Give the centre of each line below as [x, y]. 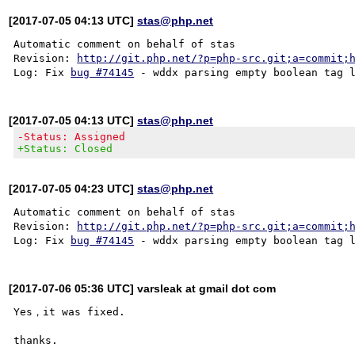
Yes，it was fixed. [70, 311]
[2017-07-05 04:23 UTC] [73, 188]
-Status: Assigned [72, 136]
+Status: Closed [65, 148]
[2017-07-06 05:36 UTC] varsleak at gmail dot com [143, 288]
